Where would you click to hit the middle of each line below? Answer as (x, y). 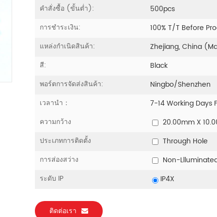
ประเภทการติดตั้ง (65, 140)
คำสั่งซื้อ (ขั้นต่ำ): (67, 8)
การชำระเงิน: (60, 27)
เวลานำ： (54, 103)
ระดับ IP (51, 178)
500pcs (163, 9)
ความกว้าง (55, 122)
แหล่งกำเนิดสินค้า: (67, 46)
